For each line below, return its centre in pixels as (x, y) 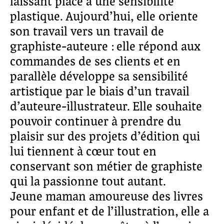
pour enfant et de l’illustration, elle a (109, 212)
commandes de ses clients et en (95, 62)
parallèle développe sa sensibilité (99, 77)
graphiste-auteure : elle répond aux (105, 47)
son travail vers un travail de (87, 32)
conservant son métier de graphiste (106, 167)
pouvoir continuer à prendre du (95, 122)
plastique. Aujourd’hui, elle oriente (104, 17)
